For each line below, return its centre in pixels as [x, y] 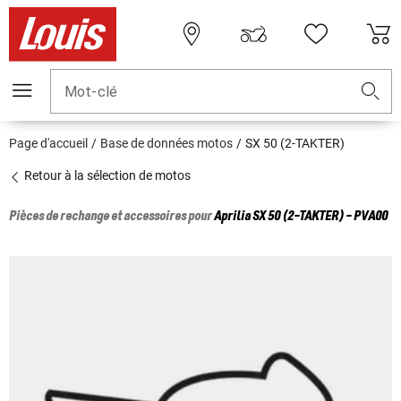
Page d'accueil [48, 144]
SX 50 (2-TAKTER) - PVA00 [320, 217]
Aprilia [232, 217]
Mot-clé [91, 92]
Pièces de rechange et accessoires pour [111, 217]
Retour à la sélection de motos [106, 176]
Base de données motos [166, 144]
